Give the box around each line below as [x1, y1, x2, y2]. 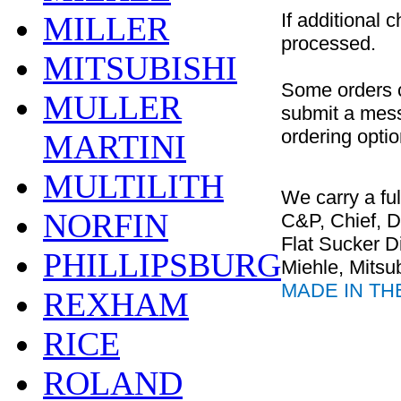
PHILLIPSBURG [43, 246, 281, 284]
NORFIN [43, 207, 168, 244]
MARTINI [43, 128, 186, 166]
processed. [281, 32, 376, 55]
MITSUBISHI [43, 49, 237, 87]
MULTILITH [43, 167, 224, 205]
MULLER [43, 89, 182, 126]
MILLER [43, 10, 169, 47]
